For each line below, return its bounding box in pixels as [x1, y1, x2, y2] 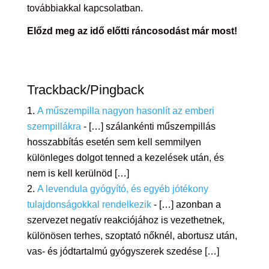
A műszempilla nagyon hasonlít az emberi [37, 106, 214, 116]
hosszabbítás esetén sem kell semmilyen [26, 137, 201, 147]
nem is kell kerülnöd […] [26, 168, 129, 178]
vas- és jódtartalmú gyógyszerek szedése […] [26, 246, 219, 256]
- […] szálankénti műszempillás [80, 121, 216, 131]
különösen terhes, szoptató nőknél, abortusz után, [26, 231, 237, 241]
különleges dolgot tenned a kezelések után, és [26, 153, 224, 163]
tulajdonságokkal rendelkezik [26, 199, 151, 210]
